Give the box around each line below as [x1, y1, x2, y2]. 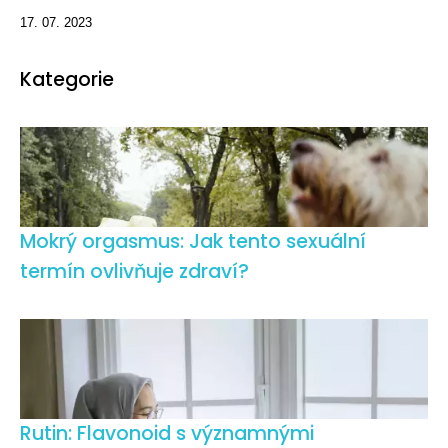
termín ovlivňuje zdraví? [20, 258, 249, 285]
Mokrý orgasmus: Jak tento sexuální [20, 228, 366, 255]
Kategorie [20, 66, 114, 93]
